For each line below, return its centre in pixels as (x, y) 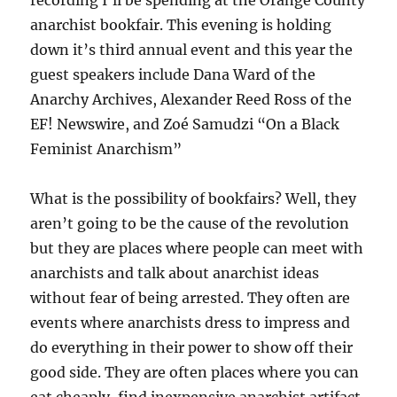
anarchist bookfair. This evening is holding (181, 25)
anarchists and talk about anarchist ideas (175, 273)
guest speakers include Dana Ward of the (173, 74)
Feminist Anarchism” (106, 149)
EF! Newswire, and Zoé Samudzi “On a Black (185, 124)
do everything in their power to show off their (192, 347)
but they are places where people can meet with (197, 248)
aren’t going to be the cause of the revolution (190, 223)
